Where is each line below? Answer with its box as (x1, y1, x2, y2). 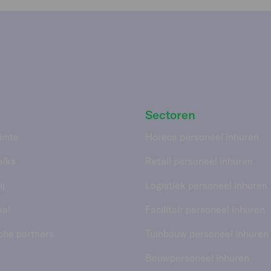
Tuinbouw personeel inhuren (145, 227, 269, 240)
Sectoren (145, 106, 195, 122)
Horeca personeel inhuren (145, 130, 259, 143)
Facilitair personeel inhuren (145, 203, 265, 215)
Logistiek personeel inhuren (145, 178, 267, 191)
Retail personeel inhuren (145, 154, 253, 167)
